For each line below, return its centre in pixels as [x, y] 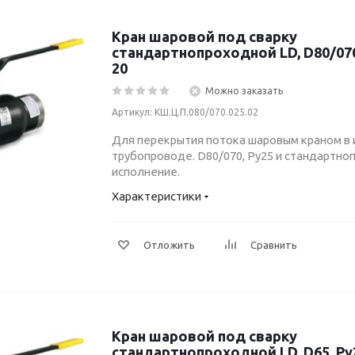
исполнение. [146, 172]
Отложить [169, 245]
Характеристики [157, 196]
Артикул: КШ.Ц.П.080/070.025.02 [185, 112]
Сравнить [274, 245]
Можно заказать [244, 91]
